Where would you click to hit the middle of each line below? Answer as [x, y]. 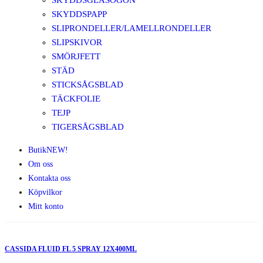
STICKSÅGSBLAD [87, 85]
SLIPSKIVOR [77, 42]
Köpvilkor [45, 192]
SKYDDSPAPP [79, 14]
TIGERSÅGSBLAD [88, 127]
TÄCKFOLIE [76, 99]
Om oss [41, 164]
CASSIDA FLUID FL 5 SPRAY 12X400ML [71, 249]
